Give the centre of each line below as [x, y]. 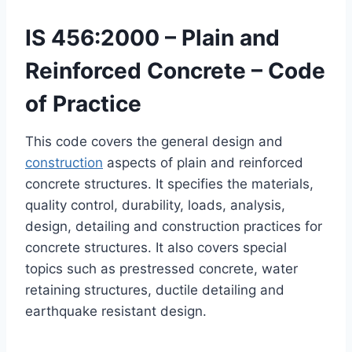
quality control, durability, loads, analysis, [155, 205]
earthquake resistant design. [116, 311]
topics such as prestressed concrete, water [161, 269]
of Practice [83, 104]
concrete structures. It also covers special [156, 247]
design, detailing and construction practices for [174, 226]
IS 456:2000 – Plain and [152, 38]
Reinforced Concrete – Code [175, 71]
